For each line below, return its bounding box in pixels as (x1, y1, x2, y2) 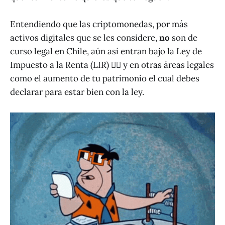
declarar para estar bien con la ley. (10, 86, 144, 97)
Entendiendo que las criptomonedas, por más (10, 18, 188, 30)
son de (170, 32, 197, 43)
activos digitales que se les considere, (10, 32, 159, 43)
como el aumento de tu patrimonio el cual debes (10, 72, 199, 84)
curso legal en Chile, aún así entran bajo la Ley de (10, 45, 202, 57)
